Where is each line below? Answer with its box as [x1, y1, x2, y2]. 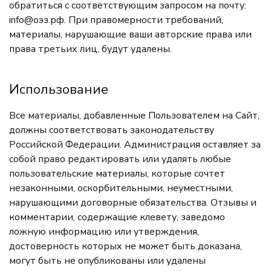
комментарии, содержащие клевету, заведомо [9, 211, 225, 224]
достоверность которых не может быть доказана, [9, 240, 242, 253]
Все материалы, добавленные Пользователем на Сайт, [9, 109, 260, 122]
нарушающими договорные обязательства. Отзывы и [9, 196, 256, 209]
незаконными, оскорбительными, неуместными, [9, 181, 233, 195]
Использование [9, 80, 108, 99]
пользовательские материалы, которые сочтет [9, 167, 225, 180]
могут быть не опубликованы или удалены [9, 254, 206, 267]
